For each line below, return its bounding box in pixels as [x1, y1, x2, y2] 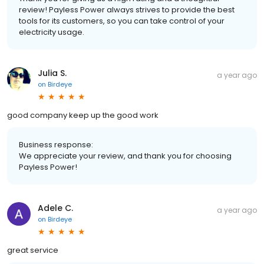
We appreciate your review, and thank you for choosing [19, 150, 232, 162]
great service [7, 245, 58, 256]
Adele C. [38, 202, 73, 214]
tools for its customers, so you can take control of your [19, 15, 225, 27]
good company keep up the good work [7, 110, 159, 121]
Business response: [19, 139, 93, 151]
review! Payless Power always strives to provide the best [19, 4, 235, 16]
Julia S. [38, 67, 67, 80]
